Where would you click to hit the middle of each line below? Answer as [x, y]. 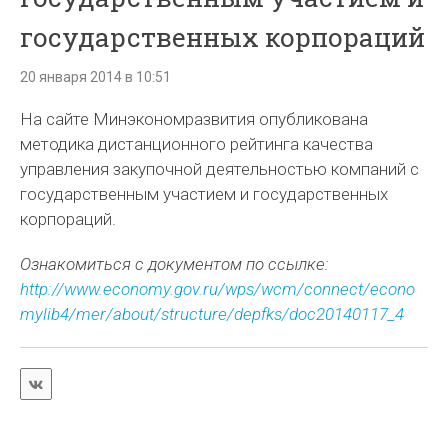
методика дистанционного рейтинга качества [197, 144]
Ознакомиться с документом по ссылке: [175, 264]
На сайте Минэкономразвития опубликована [194, 119]
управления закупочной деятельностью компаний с [220, 169]
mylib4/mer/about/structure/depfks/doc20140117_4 [212, 314]
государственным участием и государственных [204, 194]
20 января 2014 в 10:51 [96, 77]
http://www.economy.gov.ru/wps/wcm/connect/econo [218, 289]
